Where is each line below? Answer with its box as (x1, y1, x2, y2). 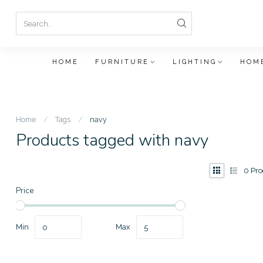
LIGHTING (172, 58, 217, 66)
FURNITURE (95, 58, 149, 66)
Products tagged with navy (16, 129, 208, 151)
